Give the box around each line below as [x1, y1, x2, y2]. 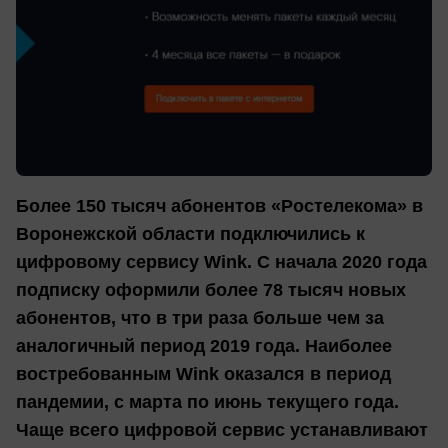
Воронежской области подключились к [16, 224, 365, 245]
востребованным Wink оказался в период [16, 364, 391, 385]
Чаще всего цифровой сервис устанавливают [16, 420, 428, 441]
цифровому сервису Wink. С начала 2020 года [16, 252, 427, 273]
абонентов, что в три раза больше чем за [16, 308, 384, 329]
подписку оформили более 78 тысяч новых [16, 280, 406, 301]
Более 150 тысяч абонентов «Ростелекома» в [16, 196, 423, 217]
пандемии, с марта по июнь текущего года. [16, 392, 399, 413]
